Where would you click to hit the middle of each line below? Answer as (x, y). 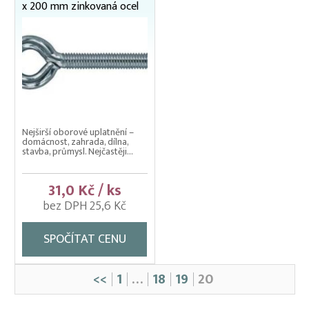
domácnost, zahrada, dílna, (75, 141)
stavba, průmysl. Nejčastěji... (78, 151)
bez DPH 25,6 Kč (84, 206)
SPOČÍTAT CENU (84, 239)
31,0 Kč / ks (84, 190)
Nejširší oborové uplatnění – (78, 132)
